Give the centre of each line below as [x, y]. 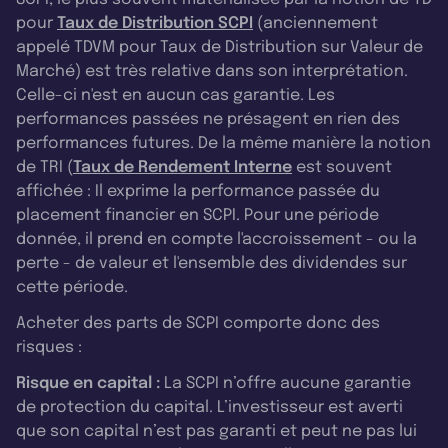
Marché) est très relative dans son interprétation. [212, 71]
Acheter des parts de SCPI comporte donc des [198, 323]
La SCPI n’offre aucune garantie [285, 383]
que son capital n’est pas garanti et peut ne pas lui [216, 431]
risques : [49, 347]
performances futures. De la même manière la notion [223, 143]
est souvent [342, 167]
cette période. [72, 287]
